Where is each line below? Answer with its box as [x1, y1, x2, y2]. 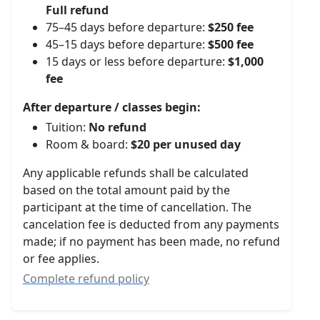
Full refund [46, 2, 109, 18]
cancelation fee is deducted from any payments [23, 216, 279, 232]
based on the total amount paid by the [23, 182, 230, 198]
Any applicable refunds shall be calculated [23, 165, 249, 181]
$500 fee [208, 36, 254, 52]
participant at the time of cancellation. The [23, 199, 251, 215]
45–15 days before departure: [46, 36, 208, 52]
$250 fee [208, 19, 254, 35]
